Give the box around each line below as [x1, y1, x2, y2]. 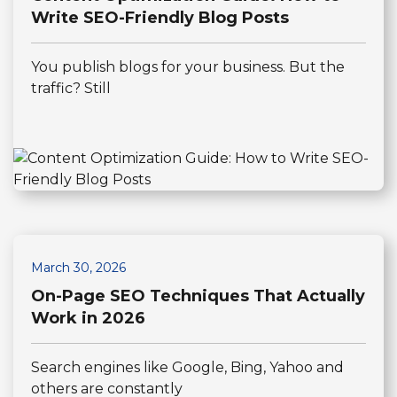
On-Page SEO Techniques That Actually [31, 286, 365, 307]
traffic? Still [31, 80, 111, 97]
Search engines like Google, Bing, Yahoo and [31, 359, 344, 377]
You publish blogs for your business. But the [31, 58, 345, 76]
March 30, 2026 [31, 260, 126, 276]
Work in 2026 [31, 308, 145, 329]
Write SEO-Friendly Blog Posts [31, 8, 289, 28]
